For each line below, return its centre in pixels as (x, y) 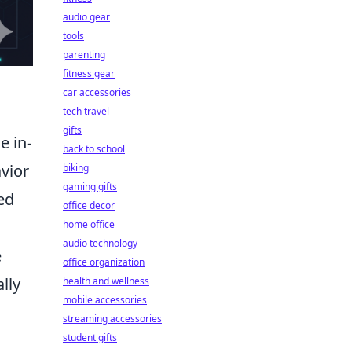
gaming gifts (90, 187)
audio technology (100, 243)
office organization (104, 262)
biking (76, 168)
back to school (94, 149)
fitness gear (89, 73)
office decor (89, 205)
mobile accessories (105, 300)
